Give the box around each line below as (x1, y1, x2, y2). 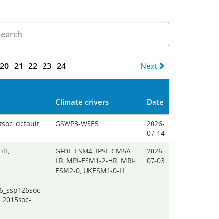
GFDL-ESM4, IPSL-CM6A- (55, 146, 133, 155)
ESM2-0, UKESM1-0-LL (55, 166, 126, 175)
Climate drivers (55, 97, 109, 107)
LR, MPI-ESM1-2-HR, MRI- (55, 156, 136, 165)
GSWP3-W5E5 (55, 119, 99, 128)
